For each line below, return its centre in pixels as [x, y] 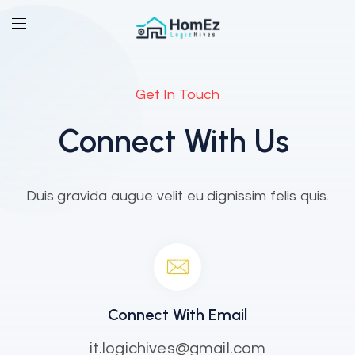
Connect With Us [174, 141]
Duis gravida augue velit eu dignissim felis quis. [177, 196]
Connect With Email [177, 315]
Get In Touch [177, 95]
